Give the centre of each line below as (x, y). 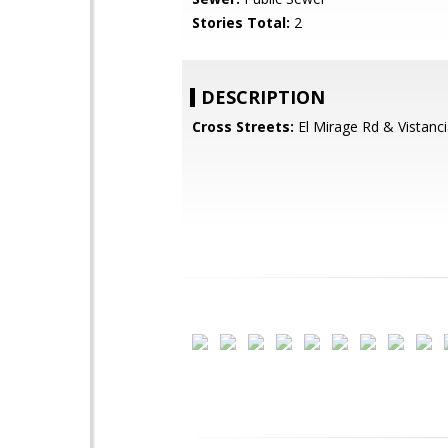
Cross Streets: (243, 126)
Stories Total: (241, 22)
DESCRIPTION (263, 97)
